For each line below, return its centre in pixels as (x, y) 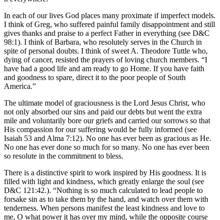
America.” (20, 86)
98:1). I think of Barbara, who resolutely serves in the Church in (103, 42)
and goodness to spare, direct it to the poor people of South (95, 77)
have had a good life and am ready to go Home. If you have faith (104, 68)
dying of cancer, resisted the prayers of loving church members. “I (106, 59)
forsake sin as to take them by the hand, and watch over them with (106, 199)
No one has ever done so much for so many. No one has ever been (107, 147)
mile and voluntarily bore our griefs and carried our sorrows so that (107, 120)
